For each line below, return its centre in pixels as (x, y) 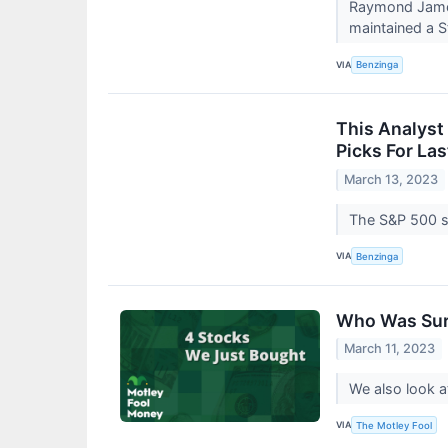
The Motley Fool (394, 425)
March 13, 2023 (391, 179)
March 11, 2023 (390, 348)
